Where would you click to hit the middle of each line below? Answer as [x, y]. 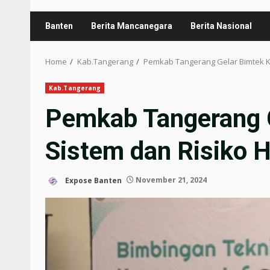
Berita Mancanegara [132, 26]
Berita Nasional [221, 26]
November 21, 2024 [170, 180]
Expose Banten [93, 180]
